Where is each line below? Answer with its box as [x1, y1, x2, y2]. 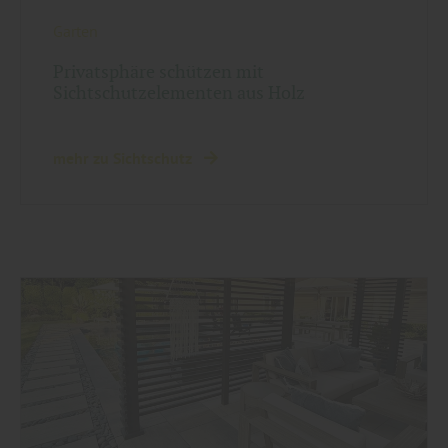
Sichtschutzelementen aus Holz [53, 80, 305, 104]
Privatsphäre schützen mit [53, 59, 264, 83]
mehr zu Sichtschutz [53, 147, 196, 169]
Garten [53, 20, 98, 41]
